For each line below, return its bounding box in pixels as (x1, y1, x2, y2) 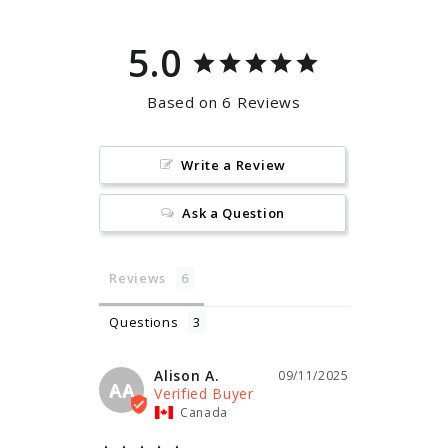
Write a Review (181, 156, 286, 175)
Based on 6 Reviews (147, 92, 301, 113)
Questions (109, 313, 179, 332)
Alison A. (154, 366, 220, 386)
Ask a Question (182, 204, 285, 223)
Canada (179, 404, 229, 422)
